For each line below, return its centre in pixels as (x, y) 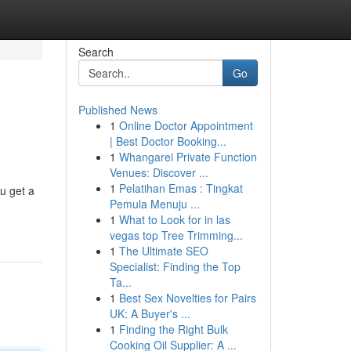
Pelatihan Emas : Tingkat (181, 188)
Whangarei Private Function (188, 157)
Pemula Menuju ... (154, 204)
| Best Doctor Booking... (168, 141)
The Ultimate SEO (163, 251)
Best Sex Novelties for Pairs (187, 298)
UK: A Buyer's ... (150, 313)
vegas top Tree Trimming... (176, 235)
